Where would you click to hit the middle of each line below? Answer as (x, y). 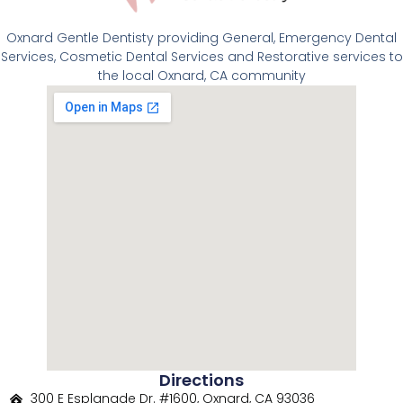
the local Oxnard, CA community (201, 76)
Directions (201, 381)
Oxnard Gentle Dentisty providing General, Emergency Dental (201, 38)
